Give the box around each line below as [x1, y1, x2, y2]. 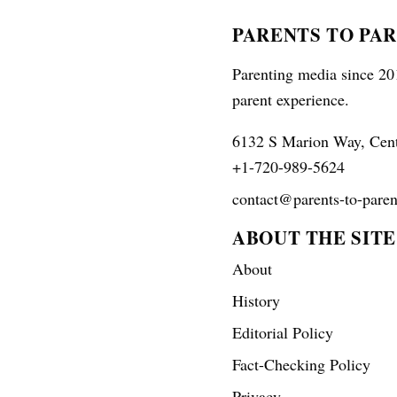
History [232, 289, 280, 311]
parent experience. [232, 88, 349, 110]
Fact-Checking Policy [232, 353, 370, 375]
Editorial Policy [232, 321, 333, 343]
